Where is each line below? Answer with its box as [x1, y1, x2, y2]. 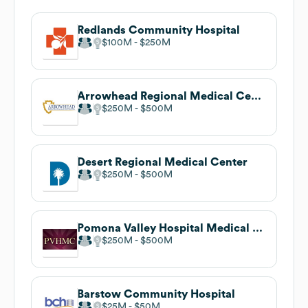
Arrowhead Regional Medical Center [251, 90, 261, 102]
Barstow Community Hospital [77, 288, 235, 300]
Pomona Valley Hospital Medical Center [252, 222, 263, 234]
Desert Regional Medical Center [77, 156, 247, 168]
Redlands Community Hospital [77, 24, 240, 36]
